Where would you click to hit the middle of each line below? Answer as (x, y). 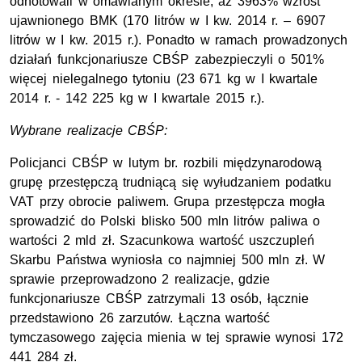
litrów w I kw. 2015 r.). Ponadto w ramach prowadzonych (179, 40)
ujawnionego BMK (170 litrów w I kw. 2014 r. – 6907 (168, 21)
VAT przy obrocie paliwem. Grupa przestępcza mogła (168, 202)
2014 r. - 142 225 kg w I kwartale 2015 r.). (137, 99)
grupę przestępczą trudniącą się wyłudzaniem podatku (170, 183)
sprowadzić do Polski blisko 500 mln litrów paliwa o (165, 221)
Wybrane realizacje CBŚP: (89, 131)
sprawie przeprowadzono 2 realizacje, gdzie (140, 280)
